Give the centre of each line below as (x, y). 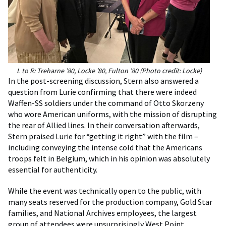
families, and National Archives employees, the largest (102, 213)
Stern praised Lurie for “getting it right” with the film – (103, 136)
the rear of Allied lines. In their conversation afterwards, (104, 125)
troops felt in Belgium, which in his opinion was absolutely (109, 159)
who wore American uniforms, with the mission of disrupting (112, 114)
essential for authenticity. (53, 170)
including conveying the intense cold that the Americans (105, 148)
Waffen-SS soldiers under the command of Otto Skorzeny (106, 103)
